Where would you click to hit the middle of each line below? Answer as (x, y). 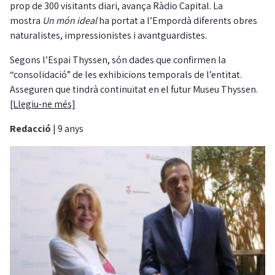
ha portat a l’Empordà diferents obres (177, 20)
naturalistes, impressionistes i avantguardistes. (108, 35)
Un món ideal (70, 20)
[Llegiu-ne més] (43, 104)
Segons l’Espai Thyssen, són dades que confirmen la (118, 60)
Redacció (31, 128)
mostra (26, 20)
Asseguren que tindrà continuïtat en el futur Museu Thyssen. (134, 89)
